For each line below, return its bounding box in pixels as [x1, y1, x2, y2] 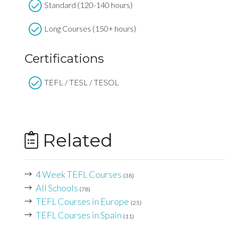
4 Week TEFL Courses [35, 169, 122, 180]
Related [38, 129, 113, 152]
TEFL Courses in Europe [35, 196, 129, 207]
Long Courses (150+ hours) [44, 24, 136, 34]
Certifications [24, 51, 104, 66]
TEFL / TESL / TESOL [44, 77, 119, 87]
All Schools [35, 182, 78, 194]
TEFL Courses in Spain [35, 209, 122, 221]
